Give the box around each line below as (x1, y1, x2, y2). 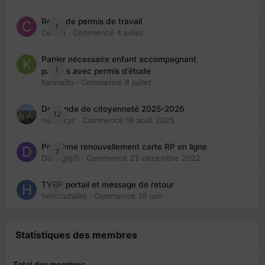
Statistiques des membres (15, 228, 137, 241)
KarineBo (41, 77, 74, 87)
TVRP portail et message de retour (41, 179, 174, 189)
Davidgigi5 (41, 153, 79, 163)
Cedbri (41, 27, 66, 37)
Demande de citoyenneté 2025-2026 (41, 104, 185, 114)
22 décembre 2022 (130, 153, 201, 163)
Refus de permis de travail (41, 16, 142, 26)
